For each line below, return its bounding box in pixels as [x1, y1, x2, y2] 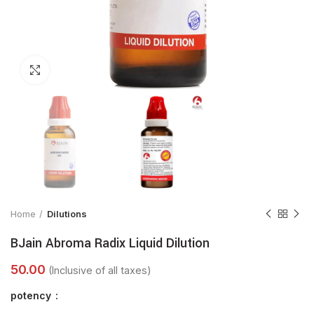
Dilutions [47, 208, 87, 220]
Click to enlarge [49, 64, 121, 76]
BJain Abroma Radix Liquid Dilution [11, 234, 210, 253]
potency [11, 289, 54, 301]
